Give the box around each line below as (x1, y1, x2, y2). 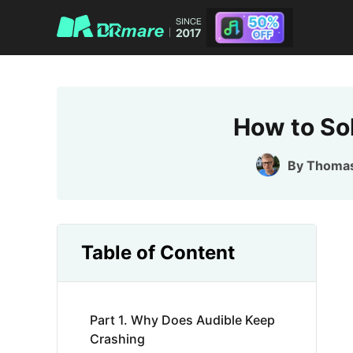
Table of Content (81, 241, 235, 264)
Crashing (90, 331, 145, 347)
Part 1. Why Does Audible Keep (90, 312, 275, 328)
